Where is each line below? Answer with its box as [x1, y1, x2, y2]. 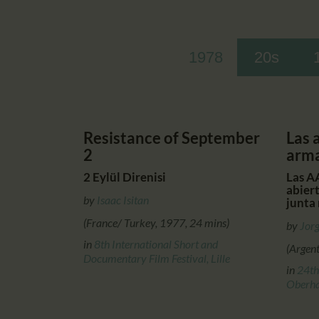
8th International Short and [94, 236, 218, 251]
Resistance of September [83, 127, 260, 147]
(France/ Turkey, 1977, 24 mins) [83, 215, 229, 229]
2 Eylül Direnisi [83, 169, 166, 184]
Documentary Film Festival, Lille [83, 251, 230, 265]
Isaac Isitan [97, 192, 149, 206]
